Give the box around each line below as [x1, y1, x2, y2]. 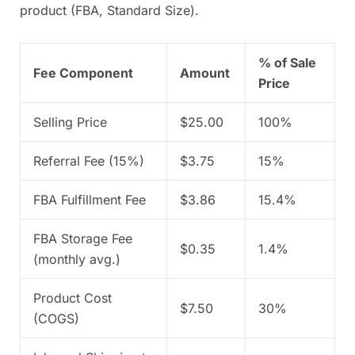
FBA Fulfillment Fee [33, 192, 146, 208]
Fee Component [33, 65, 133, 82]
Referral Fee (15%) [33, 153, 144, 170]
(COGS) [33, 311, 79, 327]
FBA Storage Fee [33, 231, 132, 247]
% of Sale [258, 55, 316, 71]
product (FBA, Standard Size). [20, 2, 199, 19]
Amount [180, 65, 230, 82]
